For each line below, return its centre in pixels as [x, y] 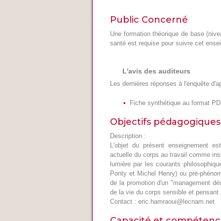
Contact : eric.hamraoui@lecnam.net [162, 201]
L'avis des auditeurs [156, 71]
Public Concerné [149, 20]
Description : [128, 136]
